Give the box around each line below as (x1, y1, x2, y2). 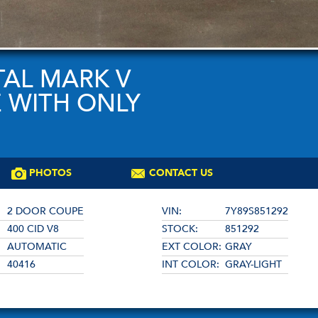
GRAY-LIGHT (225, 257, 282, 271)
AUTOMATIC (7, 239, 67, 253)
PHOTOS (29, 165, 72, 180)
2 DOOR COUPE (7, 204, 84, 218)
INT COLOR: (162, 257, 219, 271)
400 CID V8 (7, 221, 59, 236)
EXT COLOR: (162, 239, 221, 253)
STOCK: (162, 221, 198, 236)
